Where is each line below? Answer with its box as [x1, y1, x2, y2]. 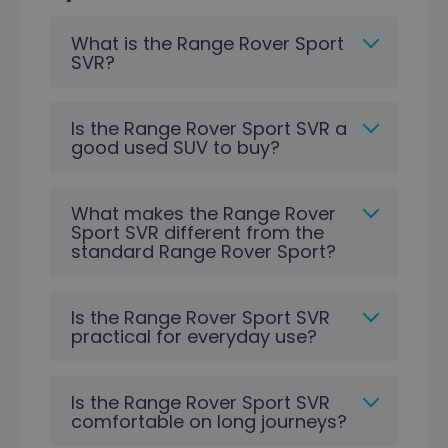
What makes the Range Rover [71, 201, 336, 226]
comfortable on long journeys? [71, 409, 347, 434]
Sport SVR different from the [71, 220, 324, 245]
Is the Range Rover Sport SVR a [71, 116, 347, 141]
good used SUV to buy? [71, 135, 280, 160]
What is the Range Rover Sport [71, 31, 344, 56]
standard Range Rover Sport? [71, 239, 336, 264]
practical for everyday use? [71, 324, 317, 349]
